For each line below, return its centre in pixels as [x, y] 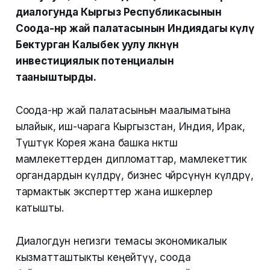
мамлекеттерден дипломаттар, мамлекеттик [131, 159]
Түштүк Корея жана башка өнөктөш [96, 143]
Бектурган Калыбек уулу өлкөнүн [97, 45]
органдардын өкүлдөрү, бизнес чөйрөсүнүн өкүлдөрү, [134, 176]
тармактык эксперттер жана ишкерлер [114, 192]
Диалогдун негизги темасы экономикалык [121, 241]
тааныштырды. [56, 77]
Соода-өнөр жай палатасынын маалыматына [123, 111]
